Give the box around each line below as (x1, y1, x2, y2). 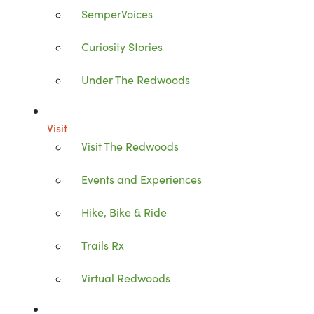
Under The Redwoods (81, 71, 191, 87)
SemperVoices (81, 6, 153, 21)
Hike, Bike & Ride (81, 204, 168, 219)
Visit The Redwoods (81, 138, 179, 153)
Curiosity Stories (81, 39, 163, 54)
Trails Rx (81, 237, 125, 252)
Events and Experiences (81, 171, 203, 186)
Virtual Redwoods (81, 270, 171, 285)
